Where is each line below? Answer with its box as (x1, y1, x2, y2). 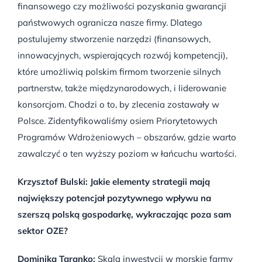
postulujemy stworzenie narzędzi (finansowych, (18, 33, 211, 44)
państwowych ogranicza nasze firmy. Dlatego (18, 16, 202, 28)
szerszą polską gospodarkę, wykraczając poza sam (18, 208, 231, 220)
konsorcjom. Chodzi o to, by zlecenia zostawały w (18, 98, 219, 110)
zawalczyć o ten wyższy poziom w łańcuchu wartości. (18, 147, 236, 159)
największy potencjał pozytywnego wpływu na (18, 192, 211, 204)
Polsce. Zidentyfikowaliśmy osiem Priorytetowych (18, 115, 218, 126)
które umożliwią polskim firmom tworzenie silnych (18, 65, 221, 77)
